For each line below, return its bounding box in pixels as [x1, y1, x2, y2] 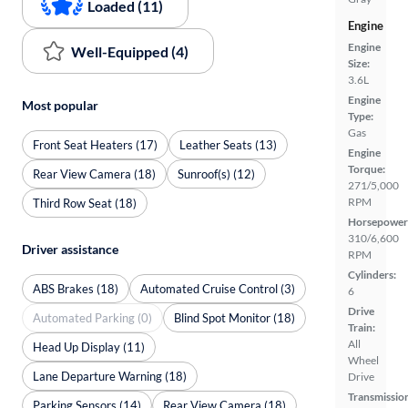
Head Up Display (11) [33, 339, 145, 354]
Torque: [348, 162, 385, 176]
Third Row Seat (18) [33, 195, 137, 210]
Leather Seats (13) [179, 137, 277, 152]
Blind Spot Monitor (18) [174, 310, 295, 325]
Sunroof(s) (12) [178, 166, 255, 181]
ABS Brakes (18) [33, 280, 118, 296]
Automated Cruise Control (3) [140, 280, 295, 296]
